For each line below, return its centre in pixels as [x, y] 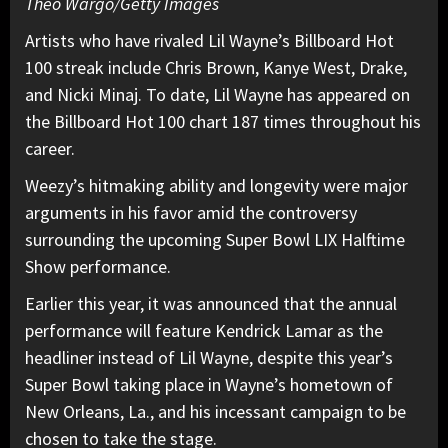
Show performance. [98, 267]
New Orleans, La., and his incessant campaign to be [215, 412]
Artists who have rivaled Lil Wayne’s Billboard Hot [209, 41]
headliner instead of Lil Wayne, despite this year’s [209, 358]
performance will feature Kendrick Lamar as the [204, 331]
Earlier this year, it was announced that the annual [211, 304]
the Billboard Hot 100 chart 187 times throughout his [223, 122]
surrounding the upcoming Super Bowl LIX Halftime [215, 240]
